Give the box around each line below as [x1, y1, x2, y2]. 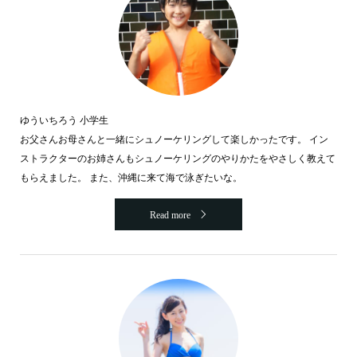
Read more [149, 209, 190, 221]
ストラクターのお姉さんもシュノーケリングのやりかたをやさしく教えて [19, 152, 335, 164]
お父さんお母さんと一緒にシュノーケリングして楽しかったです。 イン [19, 133, 328, 145]
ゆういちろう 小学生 [19, 114, 108, 126]
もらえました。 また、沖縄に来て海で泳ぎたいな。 [19, 171, 242, 183]
